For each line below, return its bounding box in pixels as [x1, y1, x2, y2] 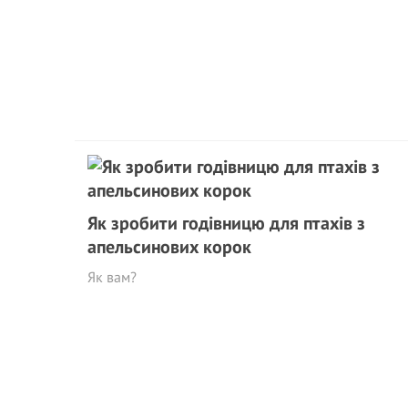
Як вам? [87, 268, 137, 286]
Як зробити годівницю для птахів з [87, 211, 365, 235]
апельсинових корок [87, 235, 251, 259]
